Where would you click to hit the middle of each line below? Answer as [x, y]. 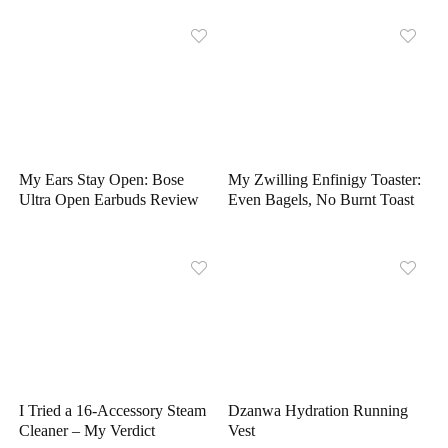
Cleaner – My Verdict [87, 430]
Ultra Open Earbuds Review [109, 199]
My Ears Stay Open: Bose [102, 179]
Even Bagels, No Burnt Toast [321, 199]
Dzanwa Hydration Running [318, 410]
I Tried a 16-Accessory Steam [113, 410]
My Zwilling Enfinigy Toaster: [325, 179]
